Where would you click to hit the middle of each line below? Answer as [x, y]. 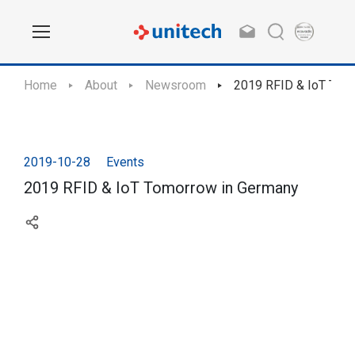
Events [125, 162]
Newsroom [176, 85]
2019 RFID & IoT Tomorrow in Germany [161, 188]
